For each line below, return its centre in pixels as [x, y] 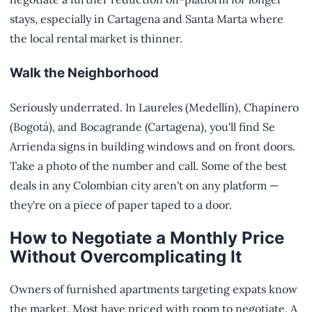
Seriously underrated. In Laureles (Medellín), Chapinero [154, 107]
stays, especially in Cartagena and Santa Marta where [147, 19]
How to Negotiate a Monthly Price [147, 237]
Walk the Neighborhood [84, 72]
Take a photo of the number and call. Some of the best [148, 165]
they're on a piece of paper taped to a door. [121, 204]
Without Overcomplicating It [126, 256]
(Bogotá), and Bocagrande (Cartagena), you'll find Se [142, 126]
